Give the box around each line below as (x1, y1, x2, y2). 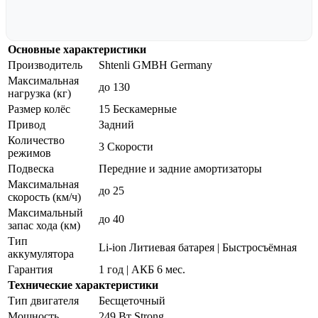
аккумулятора (8, 247, 74, 260)
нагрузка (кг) (8, 87, 71, 99)
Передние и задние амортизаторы (99, 162, 262, 175)
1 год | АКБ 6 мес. (99, 263, 185, 275)
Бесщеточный (99, 294, 165, 307)
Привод (8, 118, 45, 131)
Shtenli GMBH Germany (99, 58, 212, 71)
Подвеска (8, 162, 54, 175)
